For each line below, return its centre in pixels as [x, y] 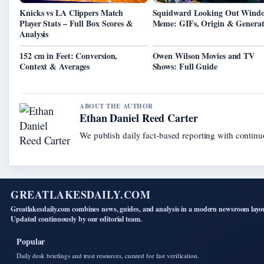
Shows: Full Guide [185, 67]
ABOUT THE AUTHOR [116, 106]
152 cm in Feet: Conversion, [69, 56]
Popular [31, 242]
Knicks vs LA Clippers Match [72, 13]
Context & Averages [55, 67]
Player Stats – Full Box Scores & [76, 24]
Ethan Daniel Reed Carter [139, 118]
